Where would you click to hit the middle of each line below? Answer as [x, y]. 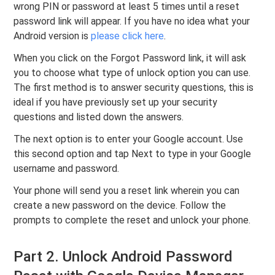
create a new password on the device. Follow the [120, 206]
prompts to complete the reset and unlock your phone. [132, 220]
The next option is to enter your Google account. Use [129, 139]
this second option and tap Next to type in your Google [133, 154]
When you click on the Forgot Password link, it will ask [130, 58]
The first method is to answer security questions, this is [134, 88]
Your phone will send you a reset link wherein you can [127, 191]
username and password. [67, 169]
